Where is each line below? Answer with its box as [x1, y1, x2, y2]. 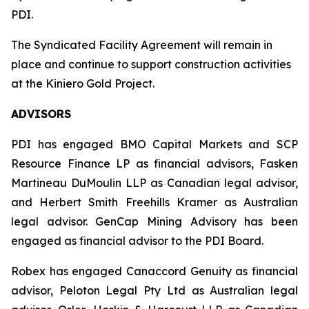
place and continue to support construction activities [11, 57, 291, 71]
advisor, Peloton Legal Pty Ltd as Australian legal [11, 283, 298, 297]
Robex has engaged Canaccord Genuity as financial [11, 264, 298, 278]
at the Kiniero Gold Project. [11, 77, 154, 90]
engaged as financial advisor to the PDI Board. [11, 234, 263, 248]
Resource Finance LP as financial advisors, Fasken [11, 157, 298, 170]
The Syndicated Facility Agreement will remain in [11, 38, 272, 52]
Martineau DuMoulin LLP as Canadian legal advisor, [11, 176, 298, 190]
